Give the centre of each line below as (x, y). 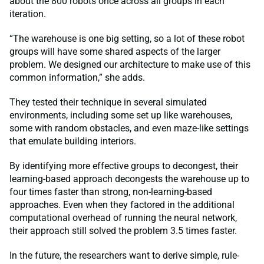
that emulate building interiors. (73, 141)
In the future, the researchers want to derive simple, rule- (124, 255)
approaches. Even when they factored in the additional (122, 204)
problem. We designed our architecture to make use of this (130, 64)
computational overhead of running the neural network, (123, 217)
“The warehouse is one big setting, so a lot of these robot (127, 38)
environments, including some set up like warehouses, (121, 115)
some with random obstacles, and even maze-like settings (129, 128)
